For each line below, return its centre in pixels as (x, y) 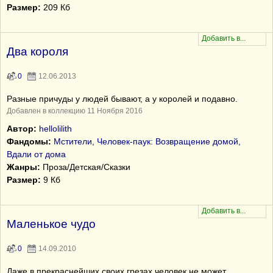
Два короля (37, 51)
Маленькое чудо (51, 224)
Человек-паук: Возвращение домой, (169, 141)
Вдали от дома (36, 154)
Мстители (73, 141)
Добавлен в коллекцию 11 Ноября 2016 (75, 111)
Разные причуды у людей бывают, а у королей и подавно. (122, 99)
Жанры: (23, 167)
